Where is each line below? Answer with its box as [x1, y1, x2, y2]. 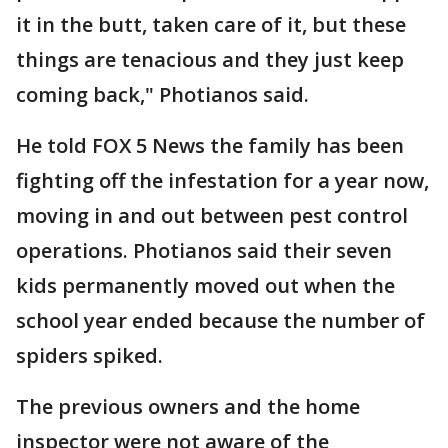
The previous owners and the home [16, 393, 360, 420]
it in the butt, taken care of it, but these [16, 11, 406, 38]
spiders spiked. [16, 342, 163, 369]
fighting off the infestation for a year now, [16, 167, 429, 194]
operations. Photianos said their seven [16, 237, 392, 264]
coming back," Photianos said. [16, 81, 309, 108]
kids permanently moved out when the [16, 272, 395, 299]
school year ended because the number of [16, 307, 425, 334]
